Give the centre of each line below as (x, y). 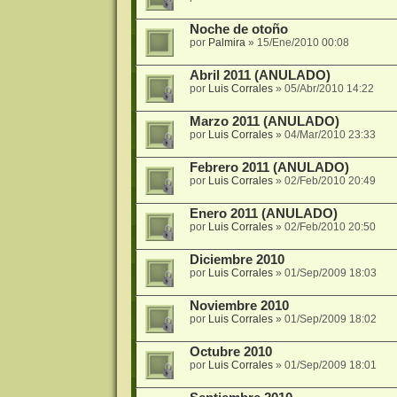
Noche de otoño (238, 30)
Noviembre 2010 (239, 306)
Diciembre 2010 (237, 260)
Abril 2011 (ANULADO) (260, 76)
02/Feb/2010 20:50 (330, 227)
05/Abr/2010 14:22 (329, 89)
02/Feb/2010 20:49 (330, 181)
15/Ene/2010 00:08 (303, 43)
